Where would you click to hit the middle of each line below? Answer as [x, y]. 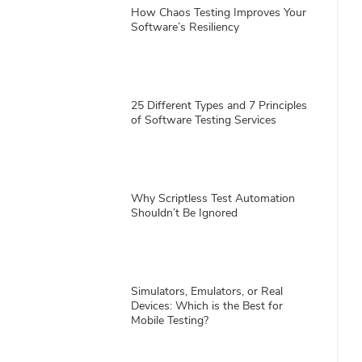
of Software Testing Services [204, 120]
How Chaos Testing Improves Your [219, 13]
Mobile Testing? [170, 320]
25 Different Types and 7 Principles [219, 105]
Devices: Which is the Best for [207, 306]
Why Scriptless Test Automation [213, 198]
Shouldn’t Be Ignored [185, 213]
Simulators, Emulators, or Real [207, 291]
